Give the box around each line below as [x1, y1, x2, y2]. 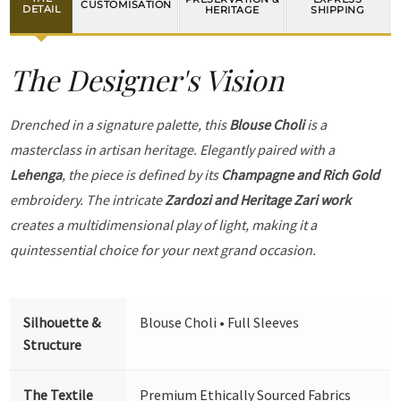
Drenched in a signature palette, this [10, 115, 230, 134]
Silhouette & [23, 313, 101, 332]
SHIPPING [311, 3, 365, 16]
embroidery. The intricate [10, 191, 166, 209]
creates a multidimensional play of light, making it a [10, 216, 318, 235]
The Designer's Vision [10, 59, 285, 98]
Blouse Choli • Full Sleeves [140, 313, 300, 332]
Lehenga [10, 166, 63, 184]
